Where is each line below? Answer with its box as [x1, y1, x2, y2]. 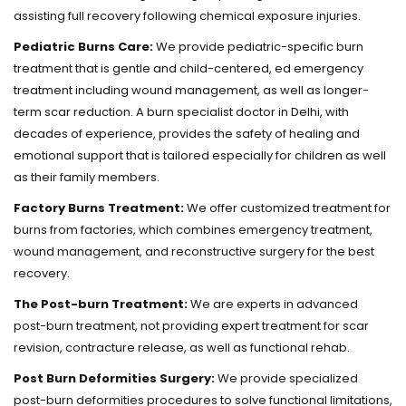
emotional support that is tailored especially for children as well [14, 147, 386, 164]
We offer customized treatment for [184, 199, 391, 217]
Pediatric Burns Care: [14, 38, 153, 55]
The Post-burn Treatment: [14, 295, 188, 313]
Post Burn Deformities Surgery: [14, 370, 215, 387]
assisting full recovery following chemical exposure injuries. [14, 7, 361, 24]
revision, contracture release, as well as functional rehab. [14, 339, 350, 356]
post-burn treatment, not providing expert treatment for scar [14, 317, 369, 334]
